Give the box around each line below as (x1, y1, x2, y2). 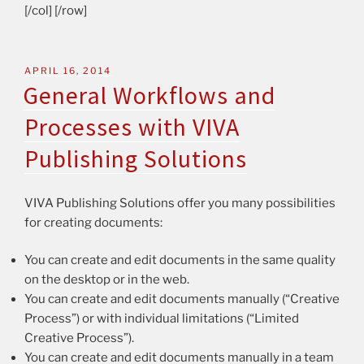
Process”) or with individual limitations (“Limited (24, 311, 299, 327)
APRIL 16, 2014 (24, 64, 111, 76)
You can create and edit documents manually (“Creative (24, 292, 340, 307)
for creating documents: (24, 214, 162, 230)
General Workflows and (23, 80, 275, 111)
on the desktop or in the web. (24, 272, 189, 288)
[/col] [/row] (24, 3, 87, 19)
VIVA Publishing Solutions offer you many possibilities (24, 195, 336, 210)
